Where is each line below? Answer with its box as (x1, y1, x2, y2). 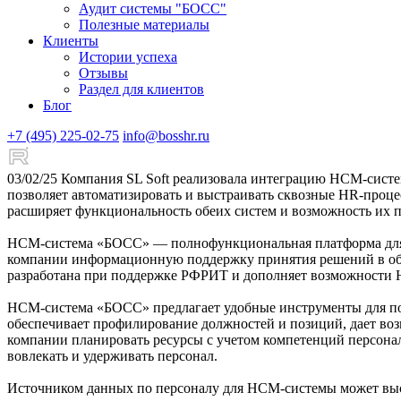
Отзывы (79, 64, 128, 81)
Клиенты (43, 32, 98, 48)
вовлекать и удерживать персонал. (7, 347, 218, 363)
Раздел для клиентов (79, 81, 204, 97)
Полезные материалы (79, 16, 209, 32)
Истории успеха (79, 48, 177, 64)
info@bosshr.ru (123, 127, 209, 143)
